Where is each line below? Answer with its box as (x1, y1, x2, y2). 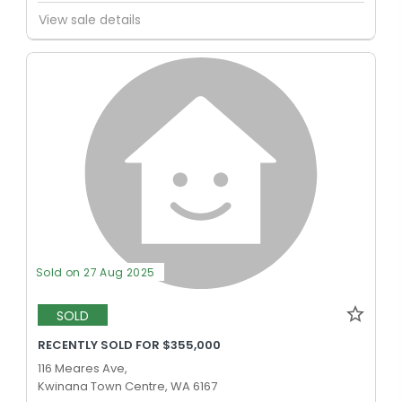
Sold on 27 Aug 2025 (36, 265, 155, 281)
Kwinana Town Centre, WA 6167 (38, 378, 217, 396)
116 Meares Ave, (38, 360, 127, 378)
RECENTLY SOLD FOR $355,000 (38, 336, 221, 354)
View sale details (39, 11, 141, 30)
